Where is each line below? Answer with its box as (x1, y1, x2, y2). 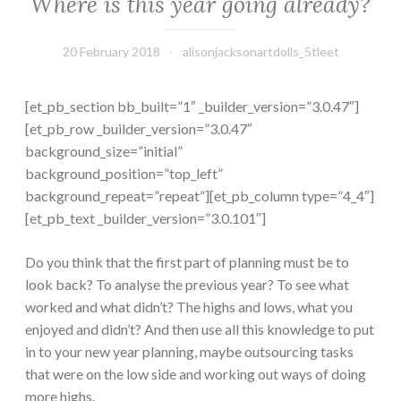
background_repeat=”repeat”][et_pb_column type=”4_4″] (25, 186, 374, 204)
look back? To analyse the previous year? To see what (25, 275, 349, 293)
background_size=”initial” (25, 141, 183, 159)
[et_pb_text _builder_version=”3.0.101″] (25, 209, 266, 226)
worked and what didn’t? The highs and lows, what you (25, 297, 353, 315)
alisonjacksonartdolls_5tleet (182, 43, 339, 59)
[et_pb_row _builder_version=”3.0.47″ (25, 119, 252, 137)
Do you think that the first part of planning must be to (25, 252, 349, 270)
